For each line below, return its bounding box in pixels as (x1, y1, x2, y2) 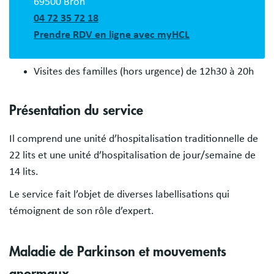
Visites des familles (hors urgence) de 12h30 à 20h (34, 65, 254, 77)
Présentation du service (9, 103, 143, 117)
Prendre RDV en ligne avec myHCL (34, 29, 190, 40)
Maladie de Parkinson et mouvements (9, 245, 226, 259)
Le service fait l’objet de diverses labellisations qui (9, 188, 229, 200)
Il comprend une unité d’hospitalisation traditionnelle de (9, 133, 258, 144)
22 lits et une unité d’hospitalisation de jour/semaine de (9, 149, 256, 161)
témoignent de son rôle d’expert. (9, 205, 154, 217)
